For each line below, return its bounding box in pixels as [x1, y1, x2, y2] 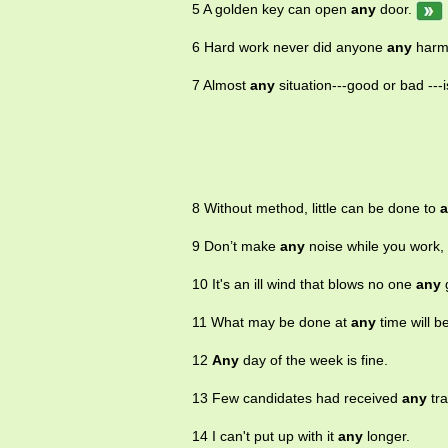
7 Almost [192, 77, 250, 94]
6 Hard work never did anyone [192, 39, 387, 56]
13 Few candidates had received [192, 390, 402, 407]
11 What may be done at [192, 314, 351, 331]
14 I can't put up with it [192, 428, 338, 445]
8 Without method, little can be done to [192, 200, 440, 217]
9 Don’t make [192, 238, 280, 255]
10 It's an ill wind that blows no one [192, 276, 416, 293]
